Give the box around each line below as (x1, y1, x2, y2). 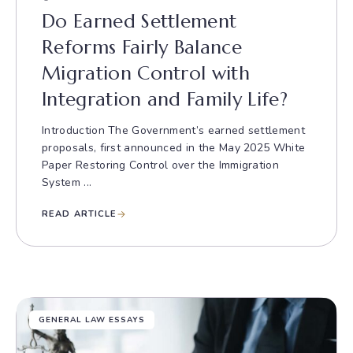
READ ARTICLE (42, 208, 117, 220)
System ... (42, 175, 92, 190)
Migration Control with (42, 61, 251, 85)
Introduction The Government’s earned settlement (42, 123, 306, 138)
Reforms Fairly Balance (42, 35, 243, 59)
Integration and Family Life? (42, 87, 288, 111)
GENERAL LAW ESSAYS (39, 314, 145, 325)
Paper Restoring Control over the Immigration (42, 158, 280, 173)
